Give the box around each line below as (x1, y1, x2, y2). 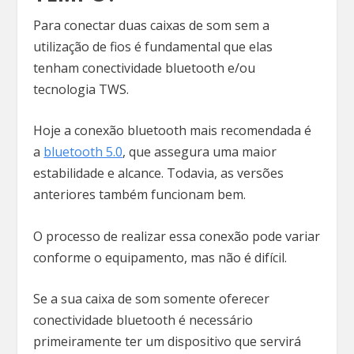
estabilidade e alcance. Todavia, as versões (33, 164, 284, 183)
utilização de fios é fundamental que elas (33, 37, 273, 55)
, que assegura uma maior (122, 143, 277, 161)
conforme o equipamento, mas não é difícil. (33, 248, 291, 266)
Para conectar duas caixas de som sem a (33, 16, 270, 34)
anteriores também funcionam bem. (33, 186, 250, 204)
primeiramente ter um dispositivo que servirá (33, 333, 302, 351)
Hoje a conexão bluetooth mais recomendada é (33, 122, 312, 140)
